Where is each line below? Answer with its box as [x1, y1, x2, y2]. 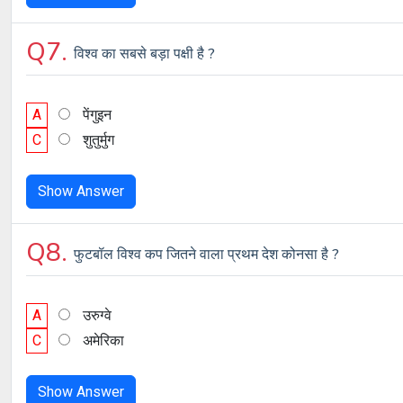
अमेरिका [83, 332, 124, 349]
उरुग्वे [83, 307, 112, 324]
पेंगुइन [83, 106, 112, 123]
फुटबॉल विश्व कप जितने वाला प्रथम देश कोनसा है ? [74, 245, 339, 264]
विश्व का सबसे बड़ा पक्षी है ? [74, 44, 215, 64]
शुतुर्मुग [83, 131, 114, 148]
